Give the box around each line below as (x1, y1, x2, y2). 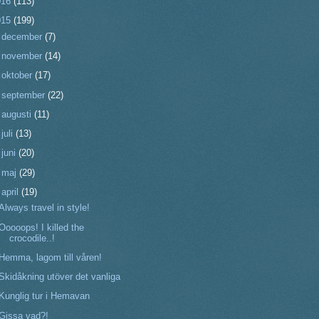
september (1, 89, 48, 100)
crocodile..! (9, 232, 56, 244)
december (1, 31, 46, 42)
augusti (1, 108, 35, 120)
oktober (1, 70, 36, 81)
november (1, 51, 46, 62)
